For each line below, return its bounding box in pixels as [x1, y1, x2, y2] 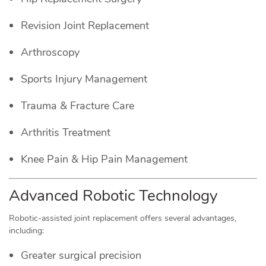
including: [9, 224, 44, 236]
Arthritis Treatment [21, 125, 110, 140]
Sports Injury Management [21, 71, 147, 86]
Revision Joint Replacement [21, 18, 149, 33]
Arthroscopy [21, 45, 80, 59]
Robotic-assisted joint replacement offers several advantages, [9, 212, 236, 224]
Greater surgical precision [21, 248, 141, 262]
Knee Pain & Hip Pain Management [21, 151, 188, 166]
